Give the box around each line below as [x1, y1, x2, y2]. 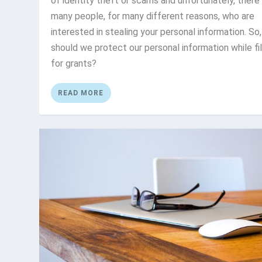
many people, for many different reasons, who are [51, 11, 255, 22]
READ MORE [58, 89, 104, 98]
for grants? [51, 58, 97, 70]
